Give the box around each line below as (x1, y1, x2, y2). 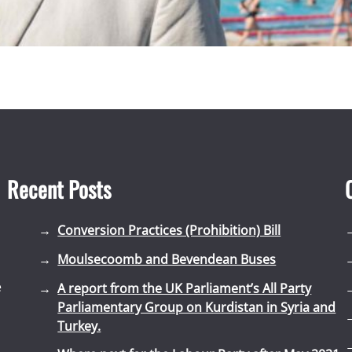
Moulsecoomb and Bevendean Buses (57, 250, 277, 268)
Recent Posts (7, 172, 112, 205)
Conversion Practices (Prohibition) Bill (57, 221, 281, 239)
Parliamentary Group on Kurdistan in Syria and (57, 298, 336, 316)
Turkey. (57, 317, 101, 335)
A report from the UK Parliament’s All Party (57, 279, 312, 297)
